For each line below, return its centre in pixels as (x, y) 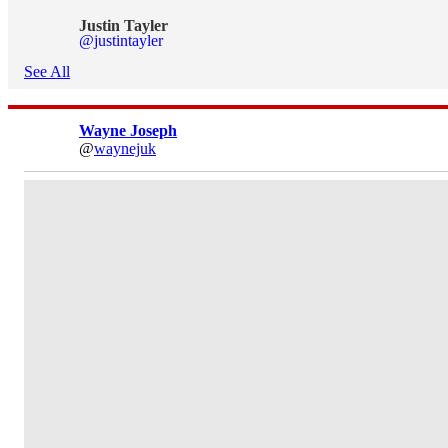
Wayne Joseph (128, 130)
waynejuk (125, 148)
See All (47, 71)
